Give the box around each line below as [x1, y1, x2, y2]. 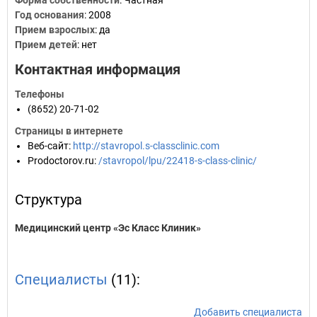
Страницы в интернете [15, 125, 123, 137]
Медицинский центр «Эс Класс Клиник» [15, 222, 201, 234]
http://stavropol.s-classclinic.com [73, 140, 219, 151]
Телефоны [15, 88, 64, 100]
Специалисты [15, 271, 108, 288]
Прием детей [15, 39, 77, 50]
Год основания [15, 9, 84, 21]
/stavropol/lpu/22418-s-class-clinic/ [98, 155, 257, 166]
